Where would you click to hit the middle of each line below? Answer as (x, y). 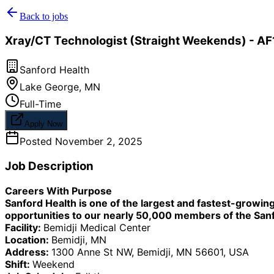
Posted (36, 142)
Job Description (49, 166)
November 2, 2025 (99, 142)
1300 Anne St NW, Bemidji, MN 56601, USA (150, 252)
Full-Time (40, 104)
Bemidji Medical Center (97, 227)
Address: (28, 252)
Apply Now (43, 124)
